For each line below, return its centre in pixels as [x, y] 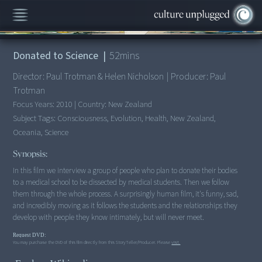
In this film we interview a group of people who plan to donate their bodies [125, 171]
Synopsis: [30, 154]
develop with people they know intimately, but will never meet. [109, 218]
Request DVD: [30, 235]
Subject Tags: [35, 118]
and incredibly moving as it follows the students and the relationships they [125, 206]
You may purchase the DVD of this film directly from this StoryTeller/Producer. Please [92, 242]
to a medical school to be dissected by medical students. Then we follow [121, 182]
